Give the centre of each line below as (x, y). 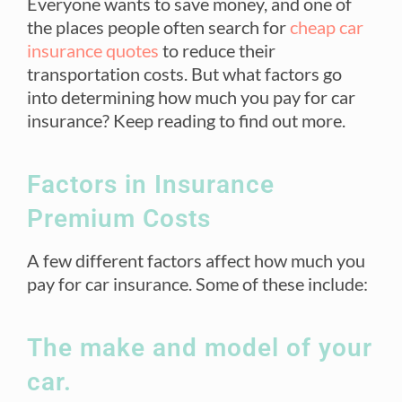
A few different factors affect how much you (196, 260)
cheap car (327, 26)
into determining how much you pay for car (191, 96)
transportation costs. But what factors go (184, 73)
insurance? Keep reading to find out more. (186, 120)
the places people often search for (157, 26)
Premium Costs (119, 218)
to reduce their (217, 50)
